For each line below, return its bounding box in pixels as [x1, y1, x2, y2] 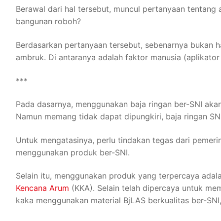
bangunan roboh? [16, 16, 81, 27]
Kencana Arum [16, 183, 69, 193]
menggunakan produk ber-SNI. [16, 147, 130, 157]
